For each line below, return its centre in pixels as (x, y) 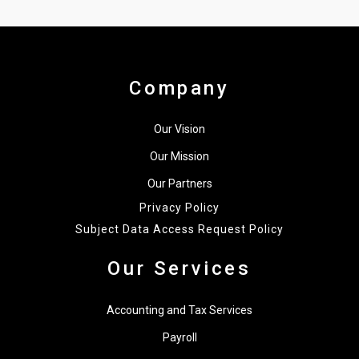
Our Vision (179, 129)
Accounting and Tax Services (179, 310)
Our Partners (179, 184)
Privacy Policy (179, 208)
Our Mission (179, 156)
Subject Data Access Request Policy (179, 229)
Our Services (179, 268)
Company (179, 88)
